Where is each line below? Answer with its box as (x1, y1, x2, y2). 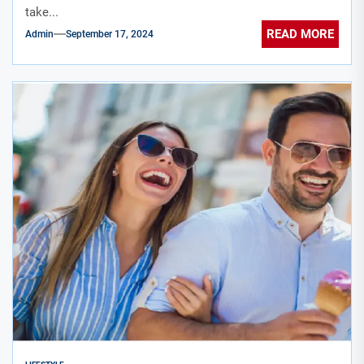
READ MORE (266, 27, 334, 42)
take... (25, 4, 58, 19)
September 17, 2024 (66, 28, 154, 41)
